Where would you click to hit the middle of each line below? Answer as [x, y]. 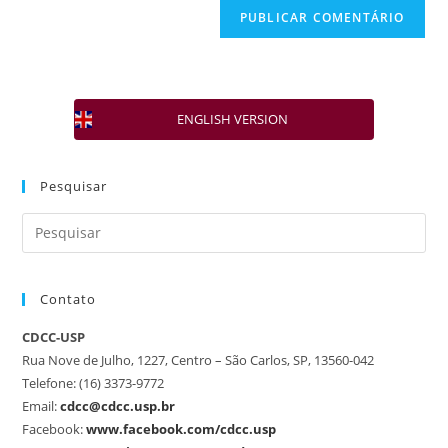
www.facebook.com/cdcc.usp [181, 428]
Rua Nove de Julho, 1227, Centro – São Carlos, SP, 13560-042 [198, 359]
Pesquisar [74, 185]
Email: [40, 405]
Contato [68, 298]
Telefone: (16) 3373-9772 [93, 382]
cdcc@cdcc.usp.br [118, 405]
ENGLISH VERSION [232, 118]
